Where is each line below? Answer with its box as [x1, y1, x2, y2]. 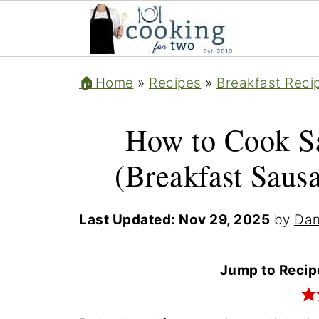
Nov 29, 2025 [179, 211, 270, 228]
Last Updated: [79, 211, 179, 228]
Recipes [149, 75, 202, 91]
